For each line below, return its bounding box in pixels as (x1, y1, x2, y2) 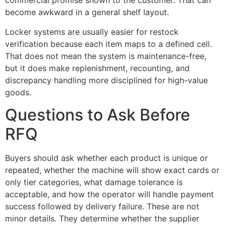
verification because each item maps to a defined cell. (5, 38, 212, 49)
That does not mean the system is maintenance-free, (5, 50, 206, 61)
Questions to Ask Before (5, 104, 190, 125)
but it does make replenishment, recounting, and (5, 63, 190, 73)
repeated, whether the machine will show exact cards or (5, 164, 219, 175)
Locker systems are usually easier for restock (5, 26, 179, 37)
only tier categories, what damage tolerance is (5, 177, 183, 187)
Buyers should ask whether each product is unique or (5, 152, 208, 163)
